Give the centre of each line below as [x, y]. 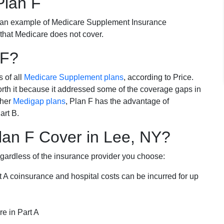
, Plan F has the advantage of [117, 101]
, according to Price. [158, 77]
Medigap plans [39, 101]
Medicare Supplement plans [74, 77]
